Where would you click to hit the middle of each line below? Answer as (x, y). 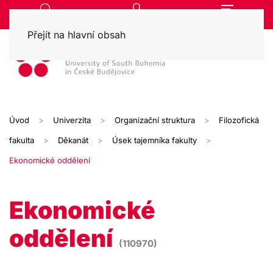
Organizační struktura (155, 120)
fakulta (22, 140)
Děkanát (73, 140)
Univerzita (72, 120)
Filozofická (239, 120)
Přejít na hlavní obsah (76, 35)
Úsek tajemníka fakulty (154, 140)
